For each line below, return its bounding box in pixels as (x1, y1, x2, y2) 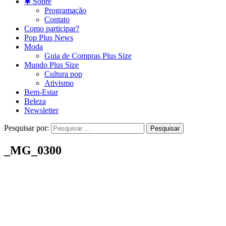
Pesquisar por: (4, 124, 49, 132)
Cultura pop (44, 70, 82, 78)
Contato (44, 15, 70, 24)
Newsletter (24, 106, 59, 115)
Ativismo (44, 79, 74, 87)
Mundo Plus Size (24, 61, 79, 69)
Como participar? (24, 24, 79, 33)
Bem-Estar (24, 88, 58, 96)
